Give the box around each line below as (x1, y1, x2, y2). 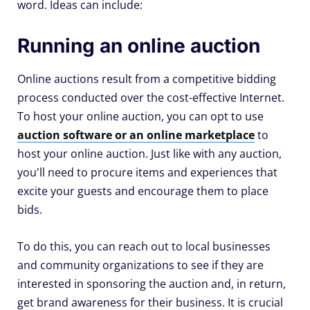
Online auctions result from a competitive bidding (17, 71, 276, 87)
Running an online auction (17, 34, 260, 58)
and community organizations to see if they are (17, 257, 264, 273)
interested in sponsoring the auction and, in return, (17, 276, 286, 292)
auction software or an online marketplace (17, 127, 255, 143)
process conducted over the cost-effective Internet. (17, 90, 284, 106)
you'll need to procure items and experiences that (17, 165, 277, 181)
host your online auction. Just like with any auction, (17, 146, 282, 162)
